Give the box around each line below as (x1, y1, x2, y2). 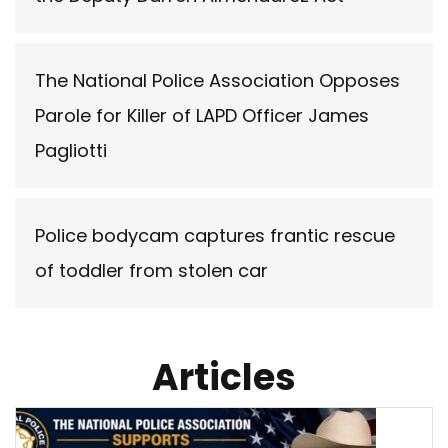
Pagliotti (35, 138, 107, 164)
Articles (152, 352, 296, 404)
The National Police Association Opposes (35, 68, 400, 94)
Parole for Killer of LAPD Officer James (35, 103, 369, 129)
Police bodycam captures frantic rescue (35, 223, 395, 249)
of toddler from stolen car (35, 258, 273, 284)
